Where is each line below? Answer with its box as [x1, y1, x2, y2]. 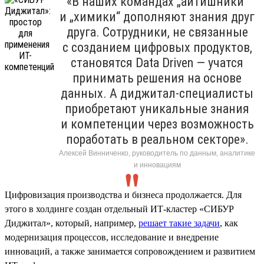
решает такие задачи [138, 217, 220, 228]
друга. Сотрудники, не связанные [66, 24, 248, 39]
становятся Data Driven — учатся [71, 55, 243, 70]
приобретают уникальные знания [65, 101, 249, 116]
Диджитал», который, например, [5, 217, 138, 228]
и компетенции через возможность [60, 116, 254, 131]
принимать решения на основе [72, 70, 242, 85]
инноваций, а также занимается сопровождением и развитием [5, 246, 255, 256]
